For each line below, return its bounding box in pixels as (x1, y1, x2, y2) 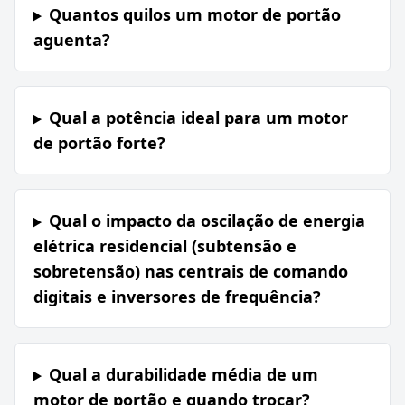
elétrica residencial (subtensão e (33, 235, 297, 258)
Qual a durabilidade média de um (48, 363, 318, 386)
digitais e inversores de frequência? (33, 286, 321, 308)
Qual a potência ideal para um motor (48, 107, 348, 129)
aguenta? (33, 29, 110, 52)
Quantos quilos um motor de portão (48, 4, 341, 26)
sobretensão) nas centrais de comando (33, 260, 348, 283)
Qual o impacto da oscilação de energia (48, 210, 365, 232)
